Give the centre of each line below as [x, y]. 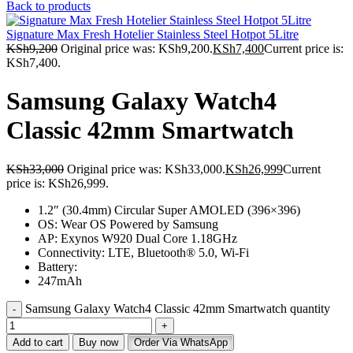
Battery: [58, 266]
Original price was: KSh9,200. [137, 48]
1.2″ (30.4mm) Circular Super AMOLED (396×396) [169, 210]
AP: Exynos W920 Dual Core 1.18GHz [137, 238]
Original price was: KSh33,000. [146, 169]
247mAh [60, 281]
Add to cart [38, 342]
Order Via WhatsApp [181, 342]
